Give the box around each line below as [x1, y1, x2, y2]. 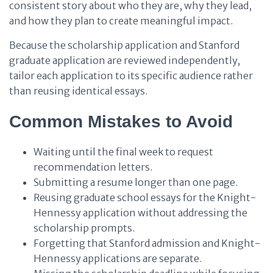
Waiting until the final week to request [34, 146, 213, 158]
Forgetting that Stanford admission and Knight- [34, 237, 260, 249]
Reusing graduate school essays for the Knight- [34, 191, 256, 204]
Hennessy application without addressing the [34, 207, 247, 219]
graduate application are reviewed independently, [9, 54, 240, 66]
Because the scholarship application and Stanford [9, 39, 239, 51]
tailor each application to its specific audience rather [9, 69, 253, 82]
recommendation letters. [34, 161, 152, 173]
